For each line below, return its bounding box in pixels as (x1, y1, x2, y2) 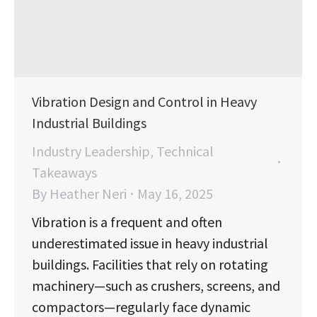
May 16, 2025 (137, 185, 213, 203)
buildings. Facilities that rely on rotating (32, 255, 268, 274)
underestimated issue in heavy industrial (32, 234, 268, 253)
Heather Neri (50, 185, 127, 203)
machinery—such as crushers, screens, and (32, 277, 280, 295)
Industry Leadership (32, 142, 150, 161)
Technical (156, 142, 214, 161)
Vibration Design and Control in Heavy (32, 93, 257, 111)
